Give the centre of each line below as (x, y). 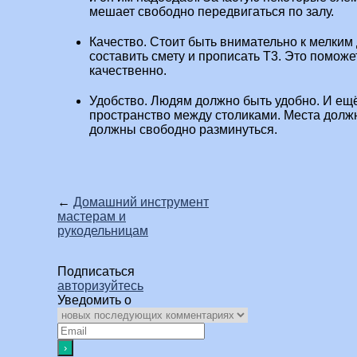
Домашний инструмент (141, 202)
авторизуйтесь (100, 286)
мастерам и (92, 217)
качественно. (128, 71)
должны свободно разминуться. (183, 130)
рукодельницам (103, 231)
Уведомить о (94, 300)
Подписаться (96, 272)
